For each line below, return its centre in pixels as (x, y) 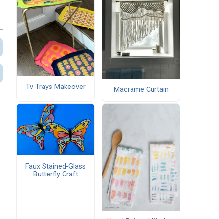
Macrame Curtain (141, 90)
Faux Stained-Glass (55, 166)
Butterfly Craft (55, 174)
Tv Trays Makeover (55, 87)
